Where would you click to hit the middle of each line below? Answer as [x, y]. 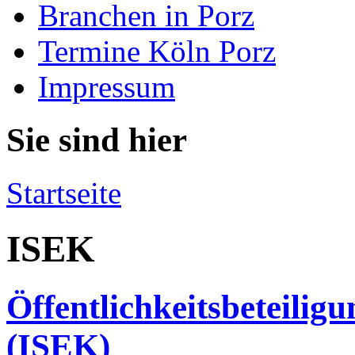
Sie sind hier [97, 139]
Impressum [107, 87]
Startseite [64, 193]
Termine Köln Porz [157, 51]
